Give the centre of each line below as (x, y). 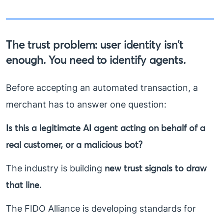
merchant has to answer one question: (86, 105)
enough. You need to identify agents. (96, 60)
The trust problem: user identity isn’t (95, 45)
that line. (24, 185)
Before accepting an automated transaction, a (102, 88)
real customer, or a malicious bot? (74, 145)
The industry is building (55, 168)
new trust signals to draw (156, 168)
